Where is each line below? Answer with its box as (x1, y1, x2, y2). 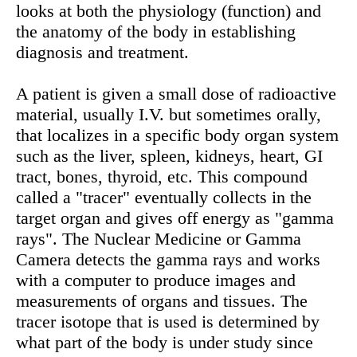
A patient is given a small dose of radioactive (16, 83, 336, 104)
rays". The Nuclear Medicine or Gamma (16, 228, 301, 249)
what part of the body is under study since (16, 331, 313, 352)
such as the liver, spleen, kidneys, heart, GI (16, 145, 323, 166)
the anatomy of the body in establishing (16, 21, 296, 41)
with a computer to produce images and (16, 269, 296, 290)
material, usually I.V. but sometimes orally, (16, 104, 321, 124)
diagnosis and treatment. (16, 41, 189, 62)
